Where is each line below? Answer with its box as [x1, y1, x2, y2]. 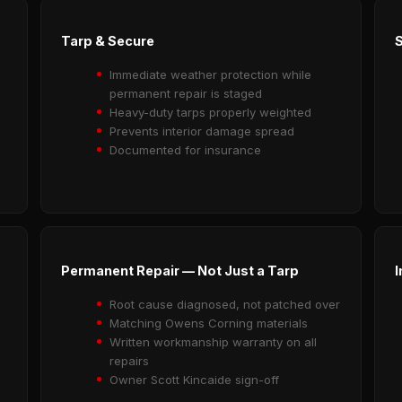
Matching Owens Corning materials [109, 315, 309, 330]
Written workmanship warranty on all [109, 334, 318, 349]
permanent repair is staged [109, 86, 263, 101]
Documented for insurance [109, 143, 262, 158]
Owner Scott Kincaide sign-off [109, 371, 280, 387]
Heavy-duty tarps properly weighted [109, 105, 312, 120]
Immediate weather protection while [109, 67, 312, 83]
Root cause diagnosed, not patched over [109, 296, 341, 311]
